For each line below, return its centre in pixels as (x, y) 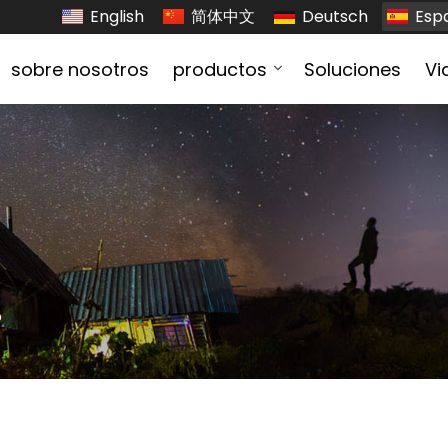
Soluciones (353, 69)
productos (220, 69)
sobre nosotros (80, 69)
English (117, 16)
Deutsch (335, 16)
